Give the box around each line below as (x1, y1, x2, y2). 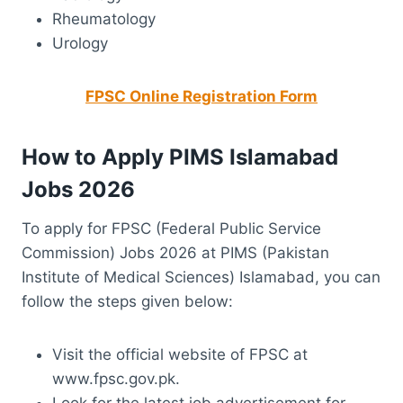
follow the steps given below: (22, 291, 233, 310)
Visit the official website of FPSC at (52, 345, 308, 363)
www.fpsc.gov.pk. (52, 369, 180, 388)
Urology (52, 33, 108, 52)
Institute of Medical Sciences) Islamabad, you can (22, 267, 381, 286)
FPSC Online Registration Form (85, 86, 318, 105)
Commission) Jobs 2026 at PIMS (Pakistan (22, 243, 329, 262)
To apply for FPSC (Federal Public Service (22, 219, 321, 237)
